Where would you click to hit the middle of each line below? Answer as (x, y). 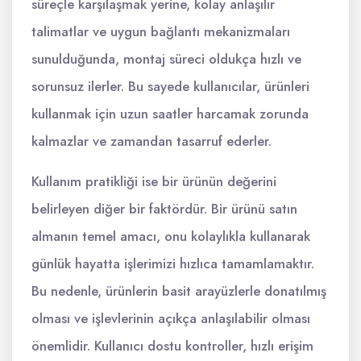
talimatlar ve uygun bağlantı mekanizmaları (161, 32)
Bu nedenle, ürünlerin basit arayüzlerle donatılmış (179, 291)
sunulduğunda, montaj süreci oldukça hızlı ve (166, 59)
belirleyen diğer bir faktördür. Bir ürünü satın (164, 209)
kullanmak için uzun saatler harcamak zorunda (170, 114)
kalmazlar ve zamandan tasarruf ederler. (151, 141)
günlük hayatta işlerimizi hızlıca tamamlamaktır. (173, 264)
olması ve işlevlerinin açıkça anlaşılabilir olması (171, 319)
